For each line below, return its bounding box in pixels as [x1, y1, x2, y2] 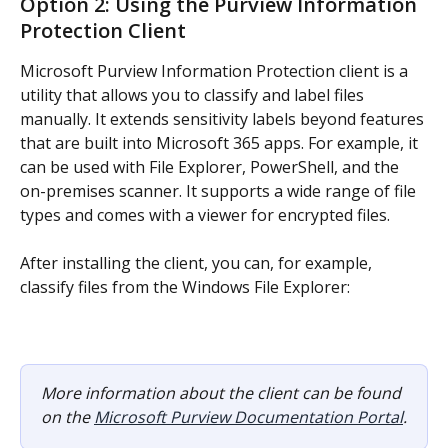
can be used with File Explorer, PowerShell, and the [20, 155, 403, 178]
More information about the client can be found [41, 381, 405, 404]
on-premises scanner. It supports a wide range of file [20, 179, 420, 202]
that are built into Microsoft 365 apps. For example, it [20, 131, 422, 154]
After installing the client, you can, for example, [20, 252, 376, 275]
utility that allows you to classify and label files [20, 83, 368, 106]
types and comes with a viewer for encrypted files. [20, 203, 390, 226]
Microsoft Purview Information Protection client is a [20, 59, 412, 82]
